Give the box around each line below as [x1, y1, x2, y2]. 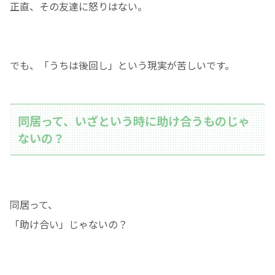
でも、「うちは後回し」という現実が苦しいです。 [10, 58, 234, 73]
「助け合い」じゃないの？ [10, 217, 128, 232]
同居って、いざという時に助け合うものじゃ [18, 112, 250, 130]
